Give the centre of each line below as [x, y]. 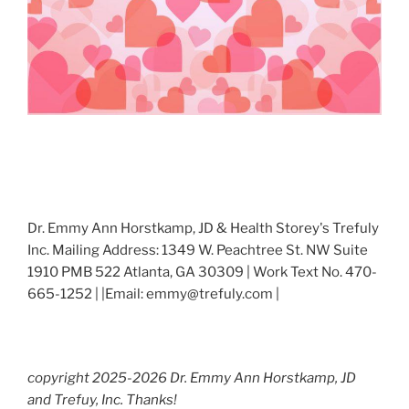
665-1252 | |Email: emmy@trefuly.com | [153, 294]
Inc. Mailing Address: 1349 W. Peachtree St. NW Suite [198, 251]
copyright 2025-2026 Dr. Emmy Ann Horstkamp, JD [192, 378]
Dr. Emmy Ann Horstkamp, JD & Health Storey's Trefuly [203, 229]
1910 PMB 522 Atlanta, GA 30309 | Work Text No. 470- [202, 273]
